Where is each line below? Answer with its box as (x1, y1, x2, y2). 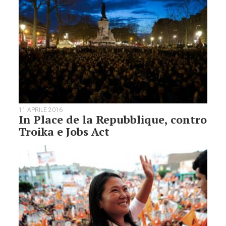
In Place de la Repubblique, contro (19, 111, 207, 127)
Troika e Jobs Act (19, 124, 110, 139)
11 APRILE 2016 (19, 106, 63, 114)
